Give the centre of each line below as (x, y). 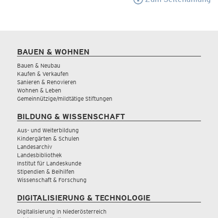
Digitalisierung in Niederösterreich (62, 211)
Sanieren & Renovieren (47, 82)
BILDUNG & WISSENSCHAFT (71, 117)
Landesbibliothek (39, 155)
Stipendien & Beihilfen (46, 172)
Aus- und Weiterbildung (48, 130)
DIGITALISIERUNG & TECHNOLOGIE (84, 198)
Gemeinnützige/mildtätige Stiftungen (65, 99)
